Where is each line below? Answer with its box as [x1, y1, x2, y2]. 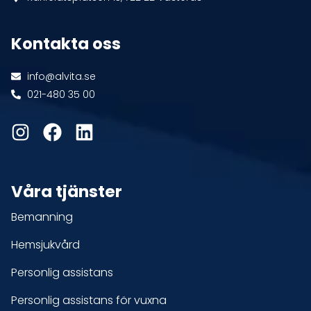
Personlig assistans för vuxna [11, 292, 167, 308]
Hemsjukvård [11, 236, 80, 253]
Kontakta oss [11, 32, 121, 55]
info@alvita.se [26, 69, 96, 83]
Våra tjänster [11, 180, 122, 203]
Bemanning [11, 208, 73, 225]
